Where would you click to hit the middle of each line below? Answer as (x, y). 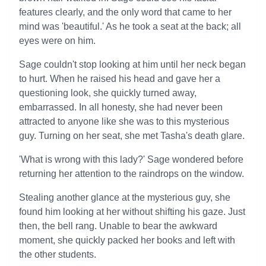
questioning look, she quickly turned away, (108, 93)
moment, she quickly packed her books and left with (127, 240)
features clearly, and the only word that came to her (125, 12)
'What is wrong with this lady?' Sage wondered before (131, 159)
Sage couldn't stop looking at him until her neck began (132, 64)
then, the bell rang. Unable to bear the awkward (118, 226)
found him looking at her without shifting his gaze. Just (132, 212)
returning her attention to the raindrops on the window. (132, 174)
